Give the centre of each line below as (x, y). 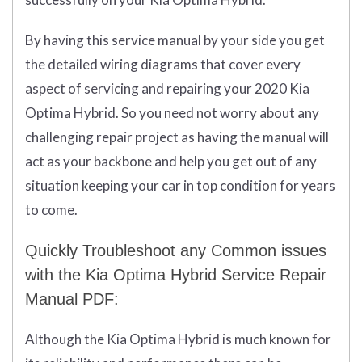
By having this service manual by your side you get (175, 40)
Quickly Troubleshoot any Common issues (176, 251)
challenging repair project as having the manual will (177, 137)
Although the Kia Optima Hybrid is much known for (178, 339)
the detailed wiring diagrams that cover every (163, 65)
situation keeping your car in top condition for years (180, 186)
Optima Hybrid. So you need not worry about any (172, 113)
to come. (51, 210)
